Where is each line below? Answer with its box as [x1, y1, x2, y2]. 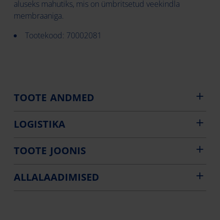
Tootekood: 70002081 [25, 30, 102, 41]
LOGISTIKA [14, 117, 65, 131]
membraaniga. [14, 10, 64, 21]
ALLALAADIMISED [14, 170, 99, 184]
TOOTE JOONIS [14, 144, 86, 157]
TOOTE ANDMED [14, 91, 94, 104]
